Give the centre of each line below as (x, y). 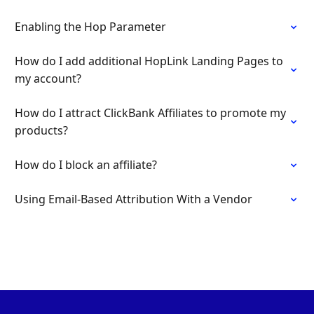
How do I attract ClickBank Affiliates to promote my (150, 113)
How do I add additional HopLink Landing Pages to (149, 61)
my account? (48, 78)
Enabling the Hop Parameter (90, 27)
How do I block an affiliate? (86, 165)
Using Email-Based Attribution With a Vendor (134, 199)
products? (41, 130)
